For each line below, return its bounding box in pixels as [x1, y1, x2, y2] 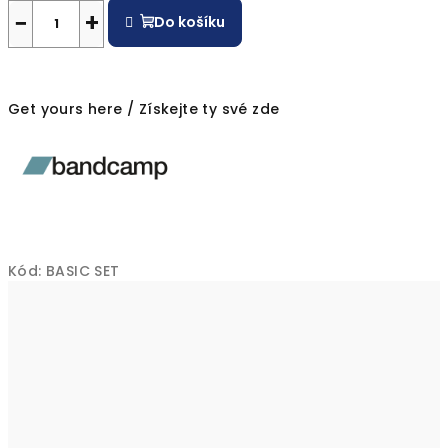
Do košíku [154, 12, 226, 33]
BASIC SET [46, 261, 120, 282]
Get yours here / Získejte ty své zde [8, 99, 280, 120]
